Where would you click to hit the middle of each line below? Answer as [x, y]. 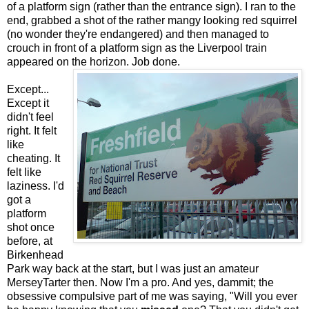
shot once [31, 227]
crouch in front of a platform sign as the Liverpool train [137, 48]
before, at [30, 241]
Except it [28, 103]
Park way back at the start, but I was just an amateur [133, 268]
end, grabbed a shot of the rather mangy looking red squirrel [152, 20]
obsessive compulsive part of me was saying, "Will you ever [152, 296]
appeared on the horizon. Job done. [93, 61]
